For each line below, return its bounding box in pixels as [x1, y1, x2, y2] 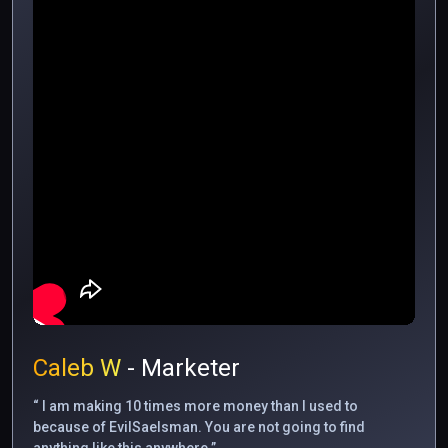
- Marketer [121, 353, 240, 382]
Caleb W [33, 353, 121, 382]
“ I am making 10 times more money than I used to [33, 397, 358, 414]
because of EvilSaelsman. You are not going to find [33, 418, 365, 435]
